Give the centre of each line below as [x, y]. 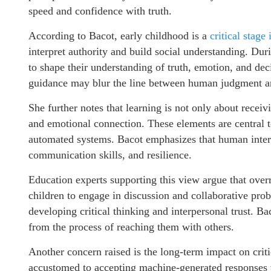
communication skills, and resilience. [110, 155]
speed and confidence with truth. [100, 11]
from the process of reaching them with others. [131, 227]
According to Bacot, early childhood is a [119, 35]
